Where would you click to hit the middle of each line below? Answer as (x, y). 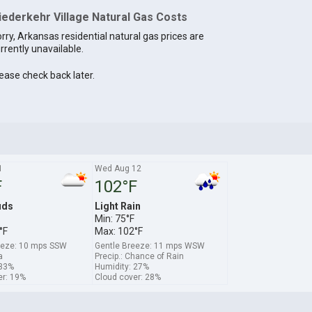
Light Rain (117, 206)
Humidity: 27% (122, 266)
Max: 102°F (118, 231)
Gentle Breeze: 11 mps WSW (149, 245)
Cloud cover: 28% (127, 277)
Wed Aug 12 (118, 168)
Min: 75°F (114, 218)
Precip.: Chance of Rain (139, 256)
